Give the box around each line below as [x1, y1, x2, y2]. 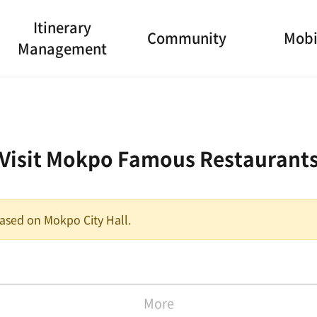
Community [147, 28, 226, 48]
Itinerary [33, 17, 91, 38]
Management [18, 38, 107, 59]
